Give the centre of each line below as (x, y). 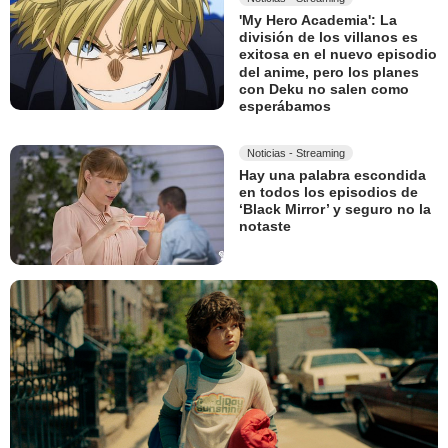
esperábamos (285, 106)
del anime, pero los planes (329, 72)
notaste (265, 226)
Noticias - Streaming (296, 152)
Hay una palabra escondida (332, 174)
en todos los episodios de (328, 192)
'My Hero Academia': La (318, 20)
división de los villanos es (328, 37)
